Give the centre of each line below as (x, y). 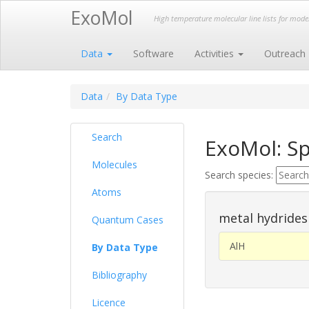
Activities (216, 53)
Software (153, 53)
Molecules (114, 165)
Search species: (240, 175)
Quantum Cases (128, 220)
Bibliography (119, 275)
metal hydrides (263, 218)
